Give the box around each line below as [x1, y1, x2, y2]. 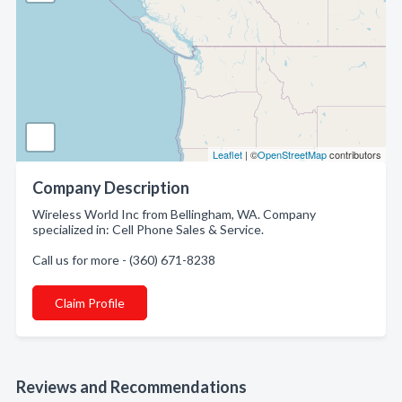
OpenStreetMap [258, 147, 327, 162]
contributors [327, 147, 381, 162]
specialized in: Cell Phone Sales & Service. [32, 222, 264, 237]
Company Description [32, 178, 189, 197]
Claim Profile [55, 295, 125, 310]
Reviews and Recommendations [16, 377, 247, 397]
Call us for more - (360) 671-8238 [32, 252, 215, 267]
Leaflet [213, 147, 242, 162]
